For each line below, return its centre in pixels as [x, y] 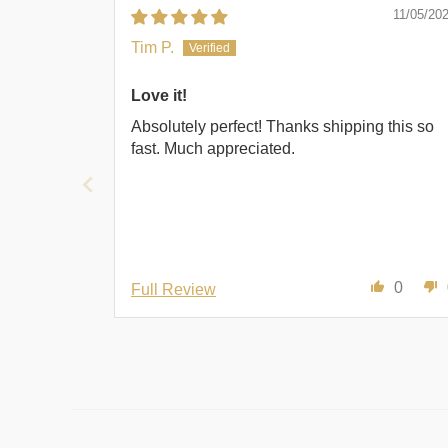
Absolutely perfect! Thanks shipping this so [282, 126]
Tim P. [152, 48]
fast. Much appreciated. [213, 148]
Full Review [173, 290]
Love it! [159, 96]
